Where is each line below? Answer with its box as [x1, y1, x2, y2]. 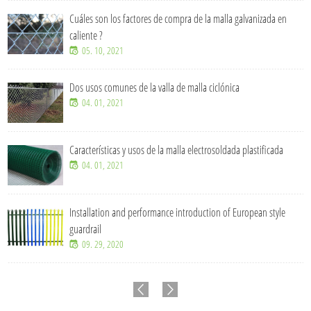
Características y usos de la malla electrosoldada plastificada [69, 142, 284, 158]
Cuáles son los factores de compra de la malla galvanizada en [69, 10, 287, 26]
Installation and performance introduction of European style [69, 204, 286, 220]
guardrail [69, 221, 102, 237]
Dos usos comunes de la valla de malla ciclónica [69, 79, 240, 95]
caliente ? [69, 27, 103, 43]
